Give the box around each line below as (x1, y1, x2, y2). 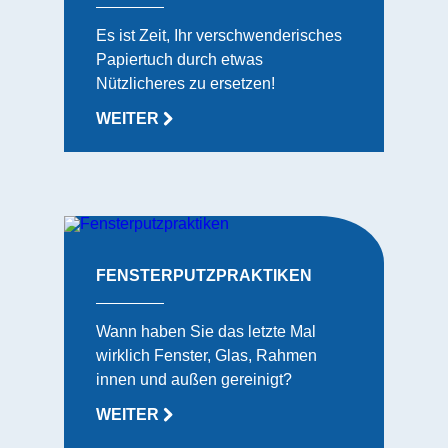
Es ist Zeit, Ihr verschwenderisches (96, 27, 342, 44)
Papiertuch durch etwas (96, 51, 263, 68)
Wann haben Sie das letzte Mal (96, 323, 316, 340)
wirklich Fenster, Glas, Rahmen (96, 347, 317, 364)
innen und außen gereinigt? (96, 371, 292, 388)
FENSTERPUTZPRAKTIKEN (96, 267, 312, 284)
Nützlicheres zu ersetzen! (96, 75, 275, 92)
